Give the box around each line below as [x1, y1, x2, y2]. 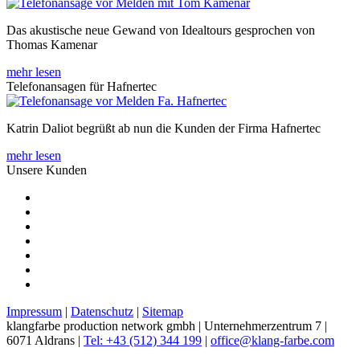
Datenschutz [71, 304, 133, 318]
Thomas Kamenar [6, 37, 97, 51]
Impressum [6, 304, 62, 318]
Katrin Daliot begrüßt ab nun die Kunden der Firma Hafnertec [6, 121, 321, 135]
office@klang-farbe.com [211, 333, 334, 347]
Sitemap [142, 304, 183, 318]
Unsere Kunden [6, 162, 87, 177]
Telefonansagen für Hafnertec [6, 79, 157, 93]
